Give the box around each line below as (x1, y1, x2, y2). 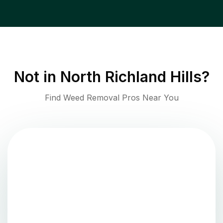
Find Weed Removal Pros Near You (44, 93, 179, 103)
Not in (13, 68, 60, 86)
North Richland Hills (60, 68, 202, 86)
